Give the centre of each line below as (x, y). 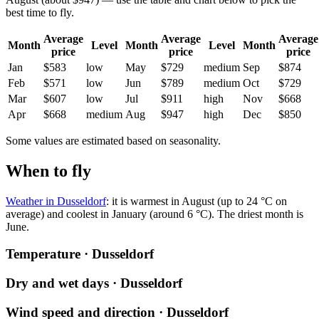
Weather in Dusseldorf (56, 201)
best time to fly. (40, 12)
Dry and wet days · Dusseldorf (94, 283)
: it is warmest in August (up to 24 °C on (197, 201)
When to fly (48, 171)
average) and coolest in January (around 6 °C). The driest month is (155, 214)
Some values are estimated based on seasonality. (113, 140)
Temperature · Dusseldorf (80, 254)
